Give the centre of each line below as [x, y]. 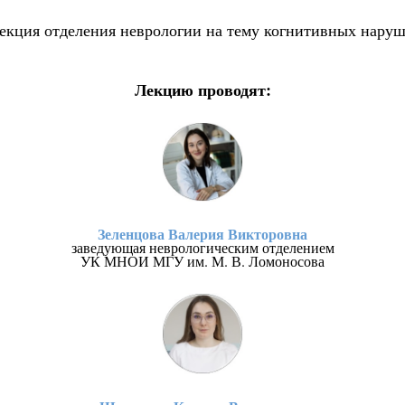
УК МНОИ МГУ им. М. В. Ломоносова [202, 261]
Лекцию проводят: [202, 90]
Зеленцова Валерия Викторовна [202, 234]
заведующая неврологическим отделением [202, 248]
